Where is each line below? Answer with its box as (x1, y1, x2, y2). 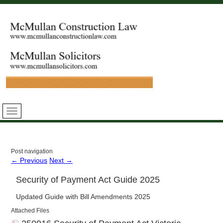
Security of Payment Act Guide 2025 (16, 174, 160, 185)
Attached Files (11, 207, 49, 214)
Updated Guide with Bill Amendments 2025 (16, 192, 150, 201)
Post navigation (11, 147, 53, 155)
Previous (18, 156, 47, 164)
